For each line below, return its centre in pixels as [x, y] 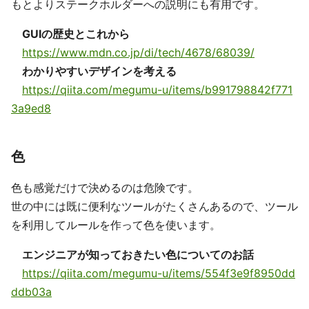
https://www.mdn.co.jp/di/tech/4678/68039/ [138, 53]
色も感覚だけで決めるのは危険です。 [105, 188]
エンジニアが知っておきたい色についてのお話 [138, 255]
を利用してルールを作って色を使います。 [116, 225]
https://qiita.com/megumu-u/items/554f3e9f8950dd [159, 273]
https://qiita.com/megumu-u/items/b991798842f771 [157, 90]
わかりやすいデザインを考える [99, 71]
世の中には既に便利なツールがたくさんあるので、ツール [154, 207]
